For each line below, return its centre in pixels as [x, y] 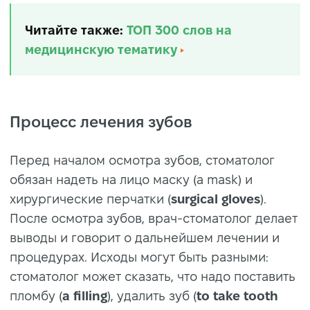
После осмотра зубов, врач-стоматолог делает [154, 218]
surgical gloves [216, 199]
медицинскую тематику [101, 49]
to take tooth [237, 295]
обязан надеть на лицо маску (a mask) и [131, 179]
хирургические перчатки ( [90, 199]
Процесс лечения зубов [101, 121]
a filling [85, 295]
